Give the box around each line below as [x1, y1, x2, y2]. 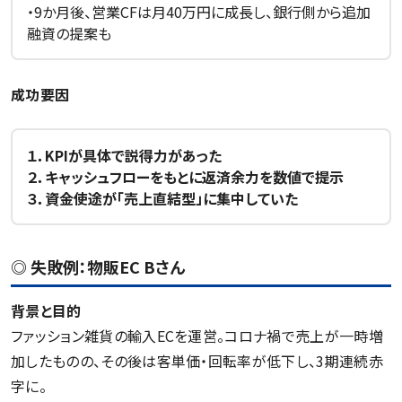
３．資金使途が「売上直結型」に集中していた [27, 187, 298, 209]
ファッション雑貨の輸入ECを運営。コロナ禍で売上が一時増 [11, 324, 383, 346]
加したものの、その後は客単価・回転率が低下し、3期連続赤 [11, 349, 383, 371]
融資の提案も [27, 22, 111, 44]
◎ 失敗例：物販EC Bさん [11, 254, 185, 278]
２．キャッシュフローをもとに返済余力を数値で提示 [27, 165, 344, 188]
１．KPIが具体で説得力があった [27, 144, 222, 166]
